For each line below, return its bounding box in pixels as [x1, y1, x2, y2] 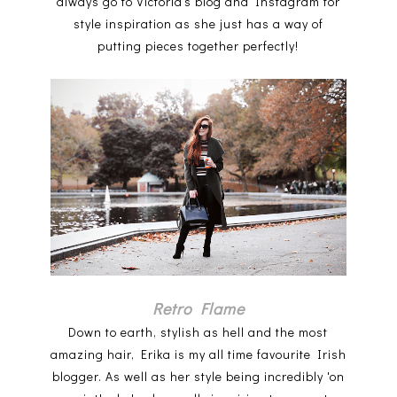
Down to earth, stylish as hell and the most [68, 323, 329, 341]
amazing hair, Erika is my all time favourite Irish [50, 346, 346, 363]
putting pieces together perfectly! [97, 36, 300, 54]
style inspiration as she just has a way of [73, 14, 323, 32]
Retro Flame [152, 298, 245, 320]
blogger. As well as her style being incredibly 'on [51, 368, 345, 385]
